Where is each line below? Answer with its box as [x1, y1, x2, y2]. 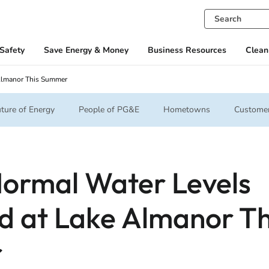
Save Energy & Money [43, 44, 128, 56]
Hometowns [163, 104, 210, 115]
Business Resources [147, 44, 226, 56]
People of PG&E [79, 104, 139, 115]
